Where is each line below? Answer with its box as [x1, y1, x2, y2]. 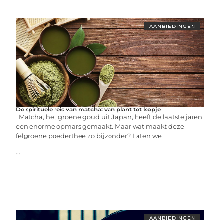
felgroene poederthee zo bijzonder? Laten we [16, 132, 162, 139]
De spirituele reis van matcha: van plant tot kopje [16, 106, 161, 113]
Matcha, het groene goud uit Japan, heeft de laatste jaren [16, 113, 203, 121]
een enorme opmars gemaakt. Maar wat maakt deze [16, 122, 185, 130]
